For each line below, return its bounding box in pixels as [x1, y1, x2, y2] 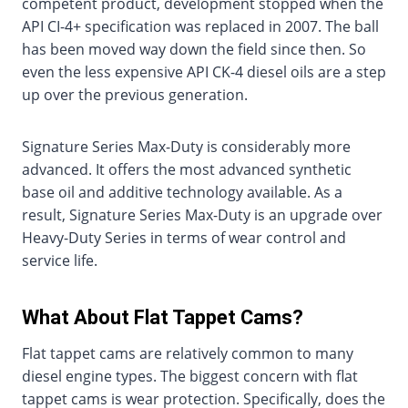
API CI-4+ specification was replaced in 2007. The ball [22, 16, 379, 37]
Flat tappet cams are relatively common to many [22, 343, 353, 364]
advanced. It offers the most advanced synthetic [22, 159, 352, 180]
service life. [22, 250, 97, 271]
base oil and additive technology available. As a [22, 182, 342, 203]
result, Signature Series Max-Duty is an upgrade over [22, 205, 382, 226]
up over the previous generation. [22, 85, 248, 106]
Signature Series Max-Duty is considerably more [22, 137, 351, 158]
